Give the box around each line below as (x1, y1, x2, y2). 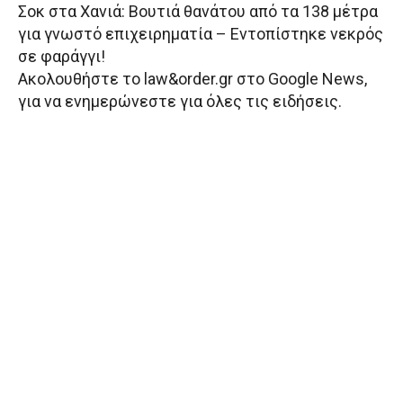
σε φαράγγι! (18, 47, 105, 67)
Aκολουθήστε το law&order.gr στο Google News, (18, 69, 367, 89)
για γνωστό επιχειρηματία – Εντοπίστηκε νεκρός (18, 24, 383, 44)
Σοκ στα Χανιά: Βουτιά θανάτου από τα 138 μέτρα (18, 2, 378, 22)
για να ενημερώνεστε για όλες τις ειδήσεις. (18, 92, 342, 112)
